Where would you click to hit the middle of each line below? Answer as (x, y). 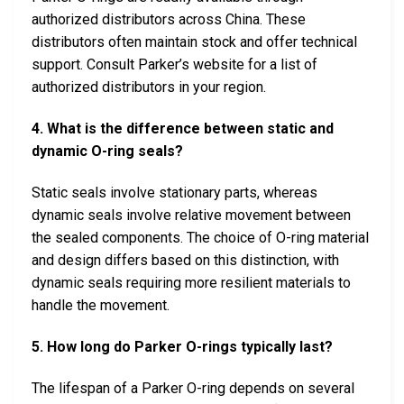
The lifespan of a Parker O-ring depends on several (193, 388)
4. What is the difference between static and (183, 129)
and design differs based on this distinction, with (185, 261)
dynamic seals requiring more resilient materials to (191, 283)
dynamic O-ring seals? (107, 151)
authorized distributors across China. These (169, 20)
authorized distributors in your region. (149, 87)
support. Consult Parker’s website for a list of (174, 65)
